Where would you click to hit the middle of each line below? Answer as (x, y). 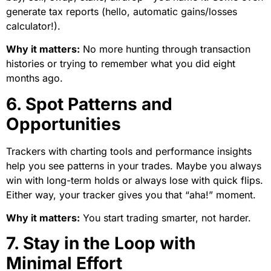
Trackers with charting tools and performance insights (129, 151)
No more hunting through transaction (165, 49)
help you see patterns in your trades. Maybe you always (134, 165)
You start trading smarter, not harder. (165, 218)
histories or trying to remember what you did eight (121, 64)
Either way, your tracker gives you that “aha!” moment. (131, 194)
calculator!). (33, 26)
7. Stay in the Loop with (101, 243)
